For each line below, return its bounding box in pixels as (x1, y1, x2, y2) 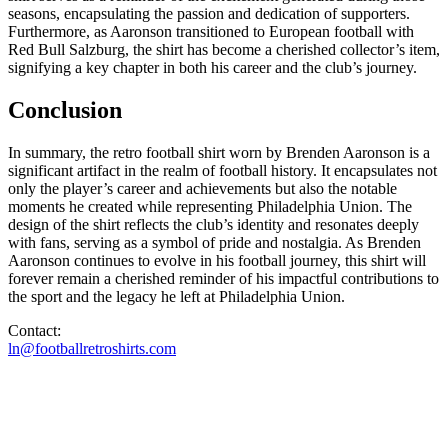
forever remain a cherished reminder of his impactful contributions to (8, 269, 439, 287)
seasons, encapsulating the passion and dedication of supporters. (8, 4, 410, 22)
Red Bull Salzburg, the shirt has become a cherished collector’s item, (8, 40, 440, 58)
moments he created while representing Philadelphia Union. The (8, 197, 412, 215)
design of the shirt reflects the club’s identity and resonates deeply (8, 215, 419, 233)
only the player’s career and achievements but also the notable (8, 179, 397, 197)
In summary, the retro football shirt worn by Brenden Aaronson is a (8, 143, 430, 161)
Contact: (8, 321, 61, 339)
